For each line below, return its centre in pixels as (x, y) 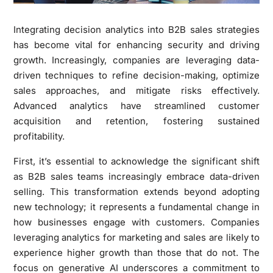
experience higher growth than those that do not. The (136, 252)
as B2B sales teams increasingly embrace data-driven (136, 176)
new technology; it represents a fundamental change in (136, 207)
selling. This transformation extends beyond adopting (136, 191)
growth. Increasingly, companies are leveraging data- (136, 60)
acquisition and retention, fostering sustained (136, 121)
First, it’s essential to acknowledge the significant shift (136, 161)
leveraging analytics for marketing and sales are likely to (136, 237)
